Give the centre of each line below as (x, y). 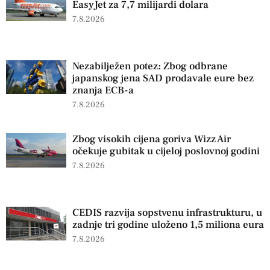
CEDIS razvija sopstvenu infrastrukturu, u (167, 212)
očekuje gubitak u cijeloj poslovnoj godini (166, 152)
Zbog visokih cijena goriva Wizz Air (152, 140)
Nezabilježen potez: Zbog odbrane (150, 66)
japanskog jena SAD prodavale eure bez (163, 78)
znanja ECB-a (103, 90)
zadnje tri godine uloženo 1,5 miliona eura (168, 224)
